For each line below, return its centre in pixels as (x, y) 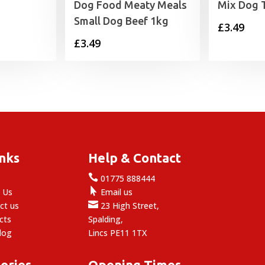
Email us (116, 192)
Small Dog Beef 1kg (121, 21)
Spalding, (106, 219)
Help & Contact (135, 157)
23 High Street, (129, 205)
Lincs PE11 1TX (118, 232)
